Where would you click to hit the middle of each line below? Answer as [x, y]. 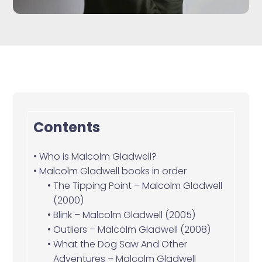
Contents [67, 127]
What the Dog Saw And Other [120, 244]
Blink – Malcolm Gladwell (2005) [124, 215]
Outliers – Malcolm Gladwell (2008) [132, 229]
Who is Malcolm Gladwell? [98, 156]
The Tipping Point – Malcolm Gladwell [137, 185]
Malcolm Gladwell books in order [114, 171]
